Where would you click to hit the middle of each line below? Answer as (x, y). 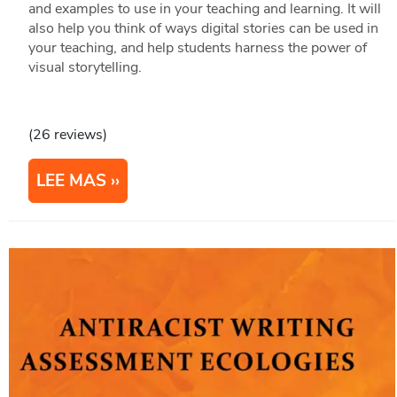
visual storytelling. (85, 68)
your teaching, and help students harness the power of (197, 48)
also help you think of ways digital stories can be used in (203, 29)
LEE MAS (71, 181)
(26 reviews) (67, 135)
